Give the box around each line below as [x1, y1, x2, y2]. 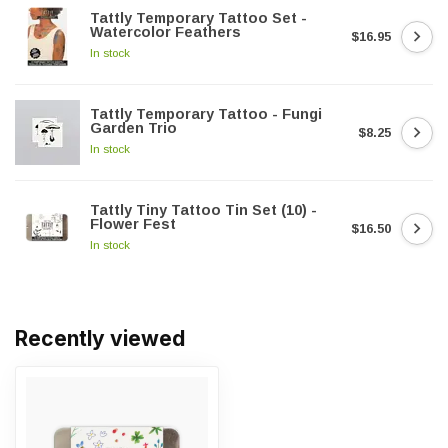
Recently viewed [15, 326, 185, 351]
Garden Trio [90, 120, 177, 136]
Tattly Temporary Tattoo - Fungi [90, 106, 322, 122]
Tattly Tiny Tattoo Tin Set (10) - [90, 202, 317, 218]
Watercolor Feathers [90, 24, 241, 40]
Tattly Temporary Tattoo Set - [90, 10, 307, 26]
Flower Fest [90, 216, 176, 232]
